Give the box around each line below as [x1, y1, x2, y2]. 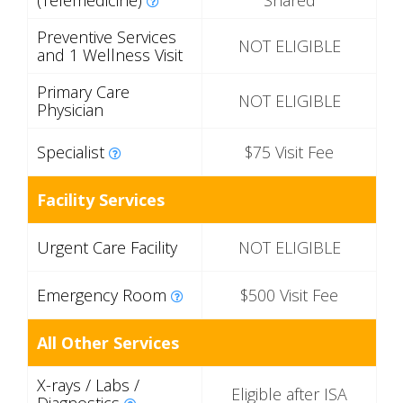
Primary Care [37, 81, 130, 103]
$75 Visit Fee [245, 141, 334, 164]
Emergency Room [37, 284, 171, 307]
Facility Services [37, 189, 165, 211]
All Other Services [37, 332, 179, 354]
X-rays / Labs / [37, 374, 139, 397]
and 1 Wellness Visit [37, 44, 183, 67]
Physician [37, 99, 103, 121]
